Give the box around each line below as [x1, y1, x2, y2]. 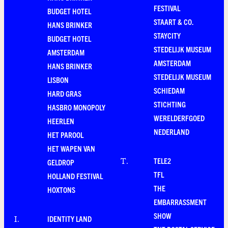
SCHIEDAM [154, 85, 185, 95]
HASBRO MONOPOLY [47, 102, 105, 112]
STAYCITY [154, 31, 181, 40]
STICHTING [154, 99, 186, 109]
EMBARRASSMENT [154, 197, 207, 207]
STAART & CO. [154, 17, 193, 26]
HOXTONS [47, 185, 75, 194]
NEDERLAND [154, 127, 189, 136]
